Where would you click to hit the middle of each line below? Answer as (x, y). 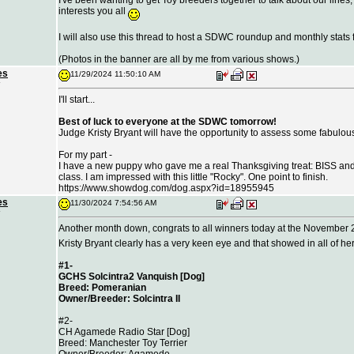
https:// (72, 188)
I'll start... (77, 100)
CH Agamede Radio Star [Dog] (124, 331)
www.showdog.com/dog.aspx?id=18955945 (180, 188)
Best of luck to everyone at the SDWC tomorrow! (168, 122)
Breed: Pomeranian (102, 287)
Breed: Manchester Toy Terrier (123, 343)
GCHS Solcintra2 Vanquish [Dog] (132, 276)
